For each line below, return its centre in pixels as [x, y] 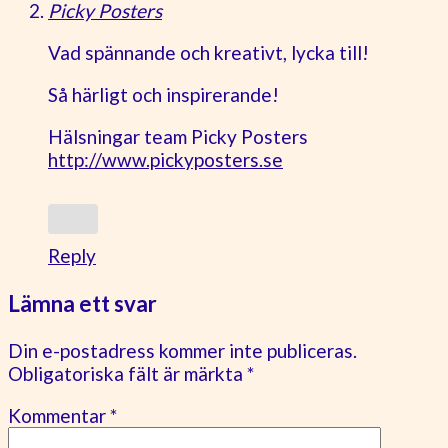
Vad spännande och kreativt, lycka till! [208, 53]
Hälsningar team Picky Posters [178, 137]
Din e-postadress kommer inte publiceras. [182, 350]
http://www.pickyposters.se [165, 160]
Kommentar [59, 415]
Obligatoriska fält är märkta [127, 373]
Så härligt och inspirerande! [163, 95]
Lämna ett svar [82, 303]
